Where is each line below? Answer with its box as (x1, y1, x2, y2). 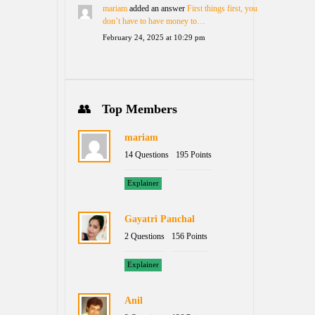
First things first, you (187, 4, 257, 13)
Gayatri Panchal (124, 214, 195, 224)
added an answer (127, 4, 187, 13)
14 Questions (124, 150, 169, 160)
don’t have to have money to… (103, 16, 205, 26)
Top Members (102, 102, 177, 116)
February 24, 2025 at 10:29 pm (103, 33, 205, 41)
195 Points (176, 150, 212, 160)
